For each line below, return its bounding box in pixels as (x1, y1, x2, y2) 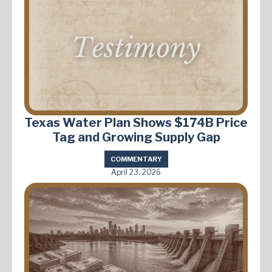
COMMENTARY (110, 155, 162, 164)
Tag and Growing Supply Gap (52, 130, 220, 145)
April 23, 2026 (111, 168, 161, 177)
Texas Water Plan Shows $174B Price (24, 115, 248, 131)
